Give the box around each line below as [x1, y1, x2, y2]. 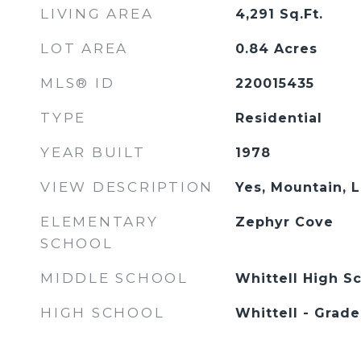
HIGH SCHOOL [40, 305, 165, 321]
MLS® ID [40, 75, 115, 91]
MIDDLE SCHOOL [40, 270, 189, 286]
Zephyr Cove [234, 214, 334, 230]
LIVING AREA [40, 6, 154, 22]
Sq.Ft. [279, 6, 323, 22]
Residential [234, 110, 322, 126]
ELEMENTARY [40, 214, 159, 230]
